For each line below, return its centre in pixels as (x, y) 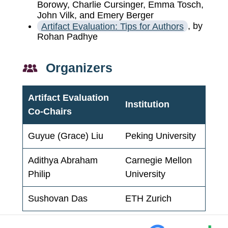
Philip (39, 174)
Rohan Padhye (67, 37)
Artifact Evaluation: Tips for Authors (112, 26)
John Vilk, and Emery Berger (95, 16)
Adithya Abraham (63, 161)
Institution (147, 105)
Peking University (161, 136)
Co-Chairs (50, 112)
